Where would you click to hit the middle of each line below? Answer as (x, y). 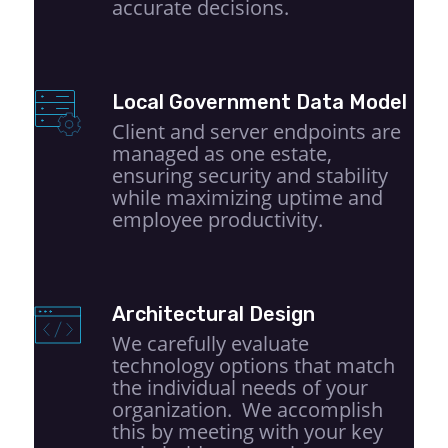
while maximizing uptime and (247, 197)
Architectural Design (213, 313)
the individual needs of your (239, 387)
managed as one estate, (221, 153)
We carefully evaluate (210, 343)
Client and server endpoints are (256, 131)
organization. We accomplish (247, 409)
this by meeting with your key (247, 431)
